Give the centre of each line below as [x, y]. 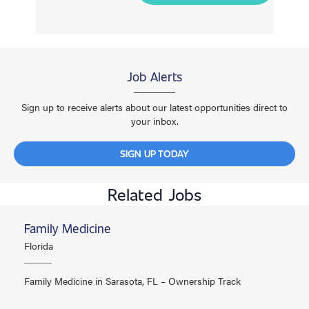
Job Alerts [154, 77]
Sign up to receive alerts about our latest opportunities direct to [154, 107]
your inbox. [154, 121]
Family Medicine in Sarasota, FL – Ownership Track [132, 281]
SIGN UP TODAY [154, 154]
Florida [39, 246]
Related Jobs [154, 194]
